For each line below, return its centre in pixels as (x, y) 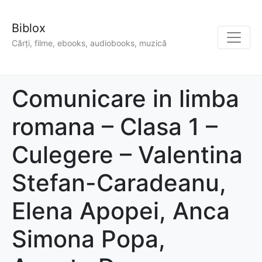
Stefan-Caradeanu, (119, 183)
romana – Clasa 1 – (115, 127)
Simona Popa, (89, 239)
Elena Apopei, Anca (121, 211)
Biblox (29, 28)
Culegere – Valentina (127, 155)
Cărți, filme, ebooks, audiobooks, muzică (89, 43)
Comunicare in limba (125, 99)
